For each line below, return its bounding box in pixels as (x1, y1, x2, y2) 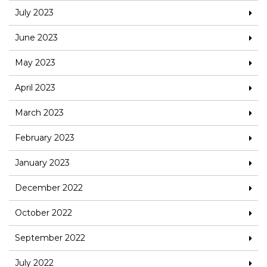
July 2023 (15, 7, 54, 18)
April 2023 (15, 82, 55, 94)
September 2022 (15, 232, 85, 244)
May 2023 (15, 57, 55, 69)
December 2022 (15, 182, 83, 194)
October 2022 (15, 207, 72, 219)
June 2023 (15, 32, 58, 44)
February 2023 (15, 132, 74, 144)
